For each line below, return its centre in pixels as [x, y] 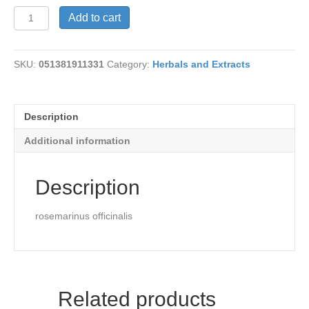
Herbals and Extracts [201, 64]
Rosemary [37, 12]
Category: [130, 64]
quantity [33, 40]
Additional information [77, 140]
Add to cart [94, 17]
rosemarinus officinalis [84, 216]
